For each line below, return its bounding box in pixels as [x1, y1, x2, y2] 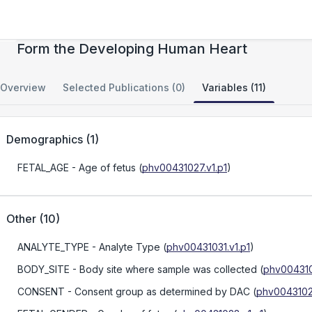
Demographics [6, 132, 83, 146]
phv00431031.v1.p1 [166, 241, 250, 253]
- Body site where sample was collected [70, 263, 257, 275]
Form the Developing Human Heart [17, 40, 247, 57]
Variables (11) [202, 81, 266, 93]
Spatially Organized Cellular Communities [17, 21, 289, 38]
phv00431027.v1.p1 [142, 162, 227, 173]
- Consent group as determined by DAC [65, 286, 250, 297]
